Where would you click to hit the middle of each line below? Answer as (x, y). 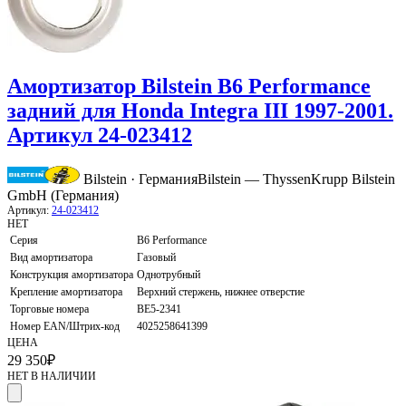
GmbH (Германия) (63, 196)
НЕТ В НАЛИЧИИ (52, 377)
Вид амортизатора (51, 258)
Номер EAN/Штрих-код (65, 327)
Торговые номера (49, 309)
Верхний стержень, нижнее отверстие (221, 292)
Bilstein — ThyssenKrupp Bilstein (296, 179)
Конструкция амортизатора (72, 275)
